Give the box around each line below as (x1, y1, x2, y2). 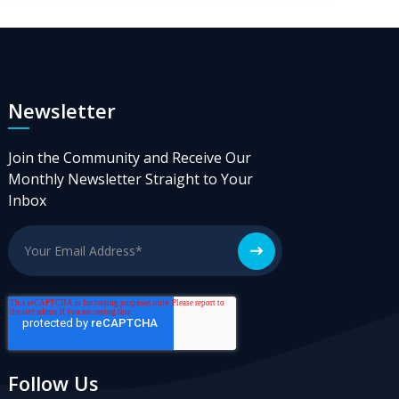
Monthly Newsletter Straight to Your (8, 169, 254, 190)
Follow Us (8, 369, 100, 396)
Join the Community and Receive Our (8, 148, 252, 168)
